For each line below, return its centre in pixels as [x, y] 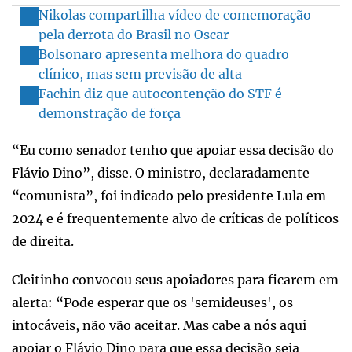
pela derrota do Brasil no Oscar [134, 34]
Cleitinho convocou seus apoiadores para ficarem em [175, 279]
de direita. [43, 241]
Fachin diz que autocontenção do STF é [160, 93]
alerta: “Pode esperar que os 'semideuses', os [152, 302]
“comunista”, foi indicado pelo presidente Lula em [169, 195]
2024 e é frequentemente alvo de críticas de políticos [175, 218]
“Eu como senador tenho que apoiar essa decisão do [173, 150]
